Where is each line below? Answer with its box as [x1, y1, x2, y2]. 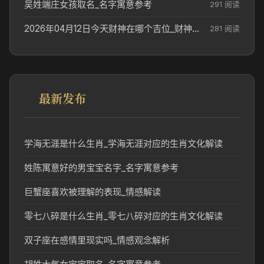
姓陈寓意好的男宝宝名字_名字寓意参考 [24, 162, 179, 173]
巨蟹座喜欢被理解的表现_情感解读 [24, 186, 161, 197]
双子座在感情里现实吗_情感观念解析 [24, 235, 170, 246]
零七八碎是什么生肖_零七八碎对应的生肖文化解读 [24, 210, 223, 222]
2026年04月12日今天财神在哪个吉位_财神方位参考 [192, 23, 199, 34]
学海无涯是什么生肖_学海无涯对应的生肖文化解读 [24, 138, 223, 149]
